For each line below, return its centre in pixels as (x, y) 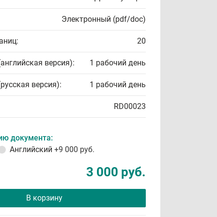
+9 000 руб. (74, 149)
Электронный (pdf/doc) (104, 19)
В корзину (44, 198)
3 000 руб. (116, 172)
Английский (32, 149)
